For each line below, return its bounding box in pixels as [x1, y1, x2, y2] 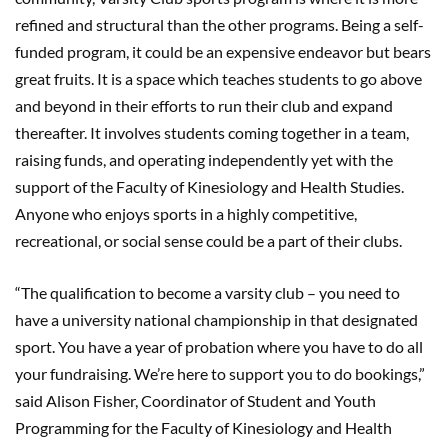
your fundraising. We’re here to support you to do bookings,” [15, 363, 425, 383]
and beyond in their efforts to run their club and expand [15, 95, 393, 115]
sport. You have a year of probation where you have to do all [15, 336, 423, 356]
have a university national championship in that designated [15, 309, 418, 329]
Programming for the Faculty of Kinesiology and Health [15, 417, 392, 437]
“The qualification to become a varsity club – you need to [15, 282, 400, 302]
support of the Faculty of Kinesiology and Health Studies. [15, 176, 404, 196]
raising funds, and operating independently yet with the [15, 149, 393, 169]
